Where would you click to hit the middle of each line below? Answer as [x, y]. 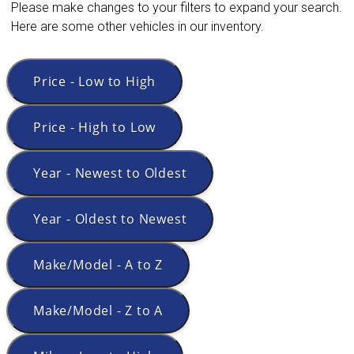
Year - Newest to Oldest [110, 173]
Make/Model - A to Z [98, 265]
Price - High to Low [95, 128]
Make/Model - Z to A [98, 311]
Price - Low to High [95, 82]
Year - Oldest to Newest [110, 219]
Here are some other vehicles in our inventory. [137, 27]
